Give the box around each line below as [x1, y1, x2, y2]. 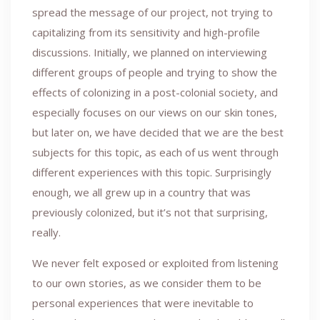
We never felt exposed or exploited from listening [32, 255, 279, 270]
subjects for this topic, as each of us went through [32, 144, 279, 159]
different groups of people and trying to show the [32, 64, 277, 79]
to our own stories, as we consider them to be [32, 275, 261, 290]
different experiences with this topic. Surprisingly [32, 164, 271, 179]
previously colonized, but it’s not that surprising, [32, 204, 268, 219]
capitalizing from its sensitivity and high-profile [32, 24, 260, 39]
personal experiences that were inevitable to [32, 295, 254, 310]
